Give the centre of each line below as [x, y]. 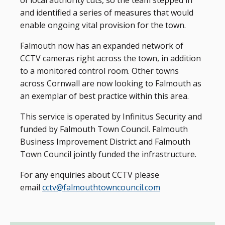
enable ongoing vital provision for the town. [103, 25]
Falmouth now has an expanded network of [102, 46]
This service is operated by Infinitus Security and [111, 117]
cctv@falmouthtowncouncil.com [101, 187]
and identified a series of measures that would [107, 13]
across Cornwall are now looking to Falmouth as [111, 83]
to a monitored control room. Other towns [99, 71]
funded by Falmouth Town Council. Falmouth [104, 129]
